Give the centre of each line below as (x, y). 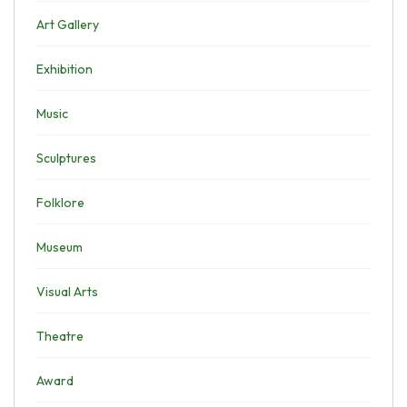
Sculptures (66, 158)
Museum (60, 247)
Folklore (60, 203)
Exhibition (65, 69)
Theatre (60, 336)
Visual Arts (67, 292)
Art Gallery (68, 25)
